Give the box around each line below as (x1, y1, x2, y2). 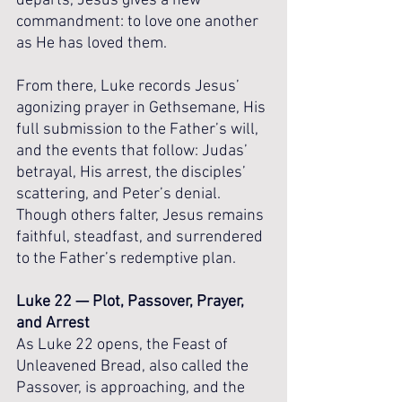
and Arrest (16, 314, 90, 333)
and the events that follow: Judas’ (16, 142, 251, 161)
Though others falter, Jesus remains (16, 206, 267, 225)
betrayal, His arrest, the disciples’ (16, 163, 249, 182)
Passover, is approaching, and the (16, 379, 249, 398)
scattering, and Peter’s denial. (16, 185, 224, 204)
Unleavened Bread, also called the (16, 357, 252, 376)
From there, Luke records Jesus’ (16, 77, 243, 96)
